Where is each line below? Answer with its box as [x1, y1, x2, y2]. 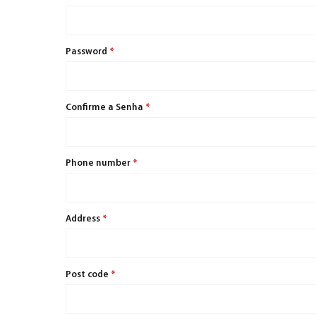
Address [66, 214, 102, 224]
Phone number [66, 159, 133, 169]
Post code [66, 270, 111, 280]
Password [66, 47, 109, 57]
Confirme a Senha [66, 103, 145, 113]
